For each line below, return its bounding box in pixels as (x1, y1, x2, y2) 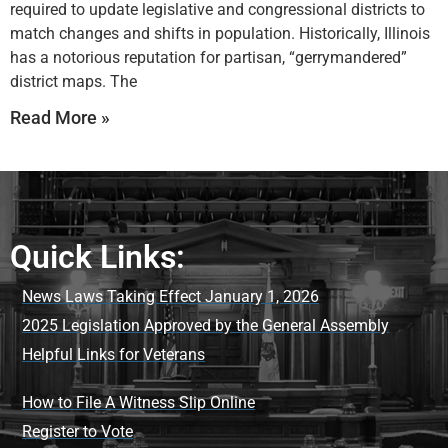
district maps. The (10, 71, 137, 91)
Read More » (10, 106, 110, 128)
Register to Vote (22, 421, 133, 441)
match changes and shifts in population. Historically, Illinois (10, 23, 430, 43)
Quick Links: (10, 237, 185, 276)
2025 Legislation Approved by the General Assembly (22, 315, 389, 335)
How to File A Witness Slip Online (22, 392, 255, 412)
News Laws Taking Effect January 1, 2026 (22, 286, 319, 306)
